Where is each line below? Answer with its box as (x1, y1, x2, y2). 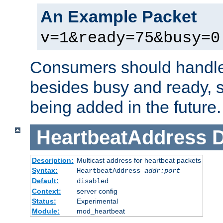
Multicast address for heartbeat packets (76, 156, 201, 165)
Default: (31, 177, 59, 185)
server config (76, 187, 117, 196)
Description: (31, 156, 74, 165)
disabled (76, 177, 109, 186)
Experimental (76, 197, 118, 206)
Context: (31, 187, 61, 196)
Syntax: (31, 166, 58, 175)
